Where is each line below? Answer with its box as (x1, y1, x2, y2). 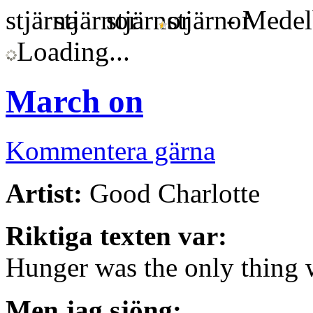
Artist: (6, 178, 82, 209)
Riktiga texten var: (6, 221, 227, 252)
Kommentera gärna (6, 136, 215, 166)
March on (6, 82, 143, 119)
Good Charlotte (82, 178, 260, 209)
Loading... (17, 36, 130, 67)
